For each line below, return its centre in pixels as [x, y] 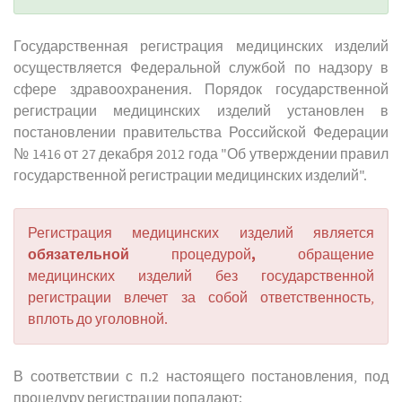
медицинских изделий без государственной [201, 277]
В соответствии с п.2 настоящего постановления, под [201, 377]
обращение [336, 255]
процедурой [211, 255]
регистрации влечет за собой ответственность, [201, 298]
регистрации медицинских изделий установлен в [201, 112]
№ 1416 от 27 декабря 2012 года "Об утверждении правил [201, 155]
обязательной [100, 255]
